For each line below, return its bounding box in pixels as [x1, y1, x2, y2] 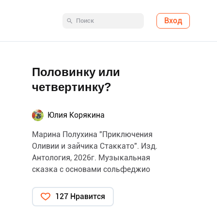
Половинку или [32, 65, 120, 79]
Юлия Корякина [47, 110, 105, 120]
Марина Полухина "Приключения [32, 130, 153, 139]
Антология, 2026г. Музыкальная [32, 153, 150, 162]
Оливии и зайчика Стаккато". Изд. [32, 141, 157, 151]
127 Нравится [55, 192, 105, 201]
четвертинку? [32, 80, 111, 94]
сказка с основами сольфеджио [32, 165, 150, 174]
